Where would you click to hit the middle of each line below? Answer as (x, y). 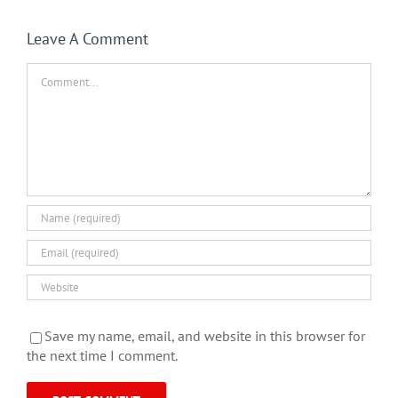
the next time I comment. (102, 355)
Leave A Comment (88, 38)
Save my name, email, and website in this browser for (205, 336)
